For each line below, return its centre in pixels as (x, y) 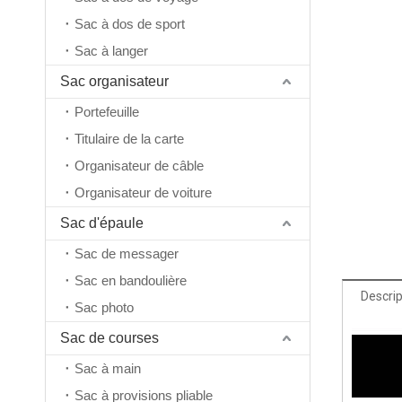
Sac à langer (111, 51)
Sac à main (108, 369)
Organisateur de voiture (143, 193)
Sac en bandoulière (131, 281)
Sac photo (104, 308)
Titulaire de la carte (129, 139)
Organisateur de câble (139, 166)
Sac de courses (109, 338)
